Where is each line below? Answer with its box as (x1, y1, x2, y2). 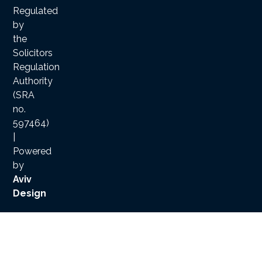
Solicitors (13, 47, 53, 59)
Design (13, 188, 47, 199)
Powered (13, 146, 52, 157)
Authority (13, 75, 53, 87)
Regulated (13, 5, 58, 17)
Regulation (13, 61, 60, 73)
